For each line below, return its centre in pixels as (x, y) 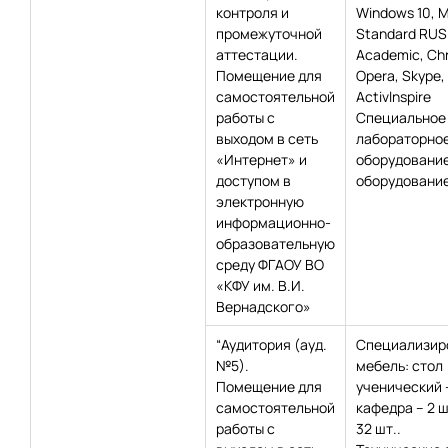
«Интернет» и (261, 159)
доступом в (253, 180)
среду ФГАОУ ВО (270, 264)
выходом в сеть (267, 138)
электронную (260, 201)
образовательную (275, 243)
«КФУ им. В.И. (260, 285)
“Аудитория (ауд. (271, 344)
